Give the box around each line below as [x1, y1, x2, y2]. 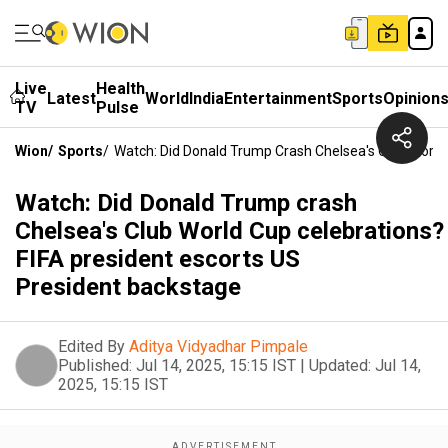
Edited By [58, 337, 125, 356]
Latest [47, 88, 96, 108]
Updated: [309, 356, 371, 375]
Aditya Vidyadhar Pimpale [129, 337, 308, 356]
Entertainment [224, 88, 332, 108]
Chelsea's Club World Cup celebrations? [15, 217, 444, 245]
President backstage [15, 273, 241, 301]
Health [96, 79, 145, 98]
